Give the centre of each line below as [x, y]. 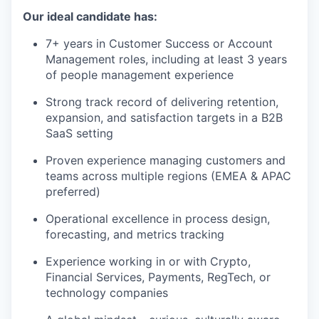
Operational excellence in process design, [158, 219]
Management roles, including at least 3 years [166, 59]
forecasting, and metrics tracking [135, 234]
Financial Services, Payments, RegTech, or [158, 277]
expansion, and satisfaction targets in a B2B [164, 117]
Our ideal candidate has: [90, 16]
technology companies [107, 293]
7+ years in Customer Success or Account [159, 43]
